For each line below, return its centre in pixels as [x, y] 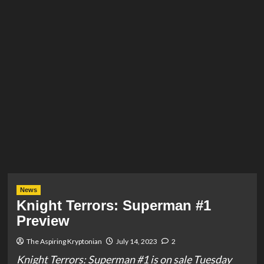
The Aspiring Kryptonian [64, 241]
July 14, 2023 [136, 241]
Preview [43, 221]
